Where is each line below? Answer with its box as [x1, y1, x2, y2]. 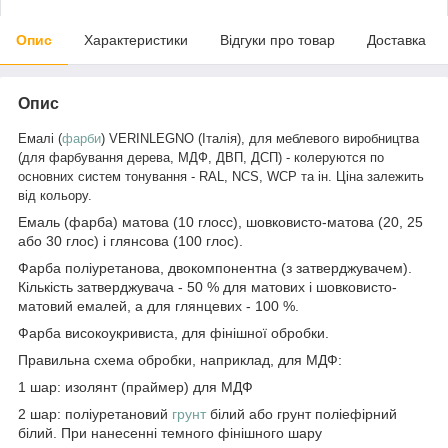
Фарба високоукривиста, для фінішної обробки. [18, 324, 329, 341]
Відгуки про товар [220, 31, 335, 48]
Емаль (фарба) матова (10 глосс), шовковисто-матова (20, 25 [18, 213, 423, 230]
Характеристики [84, 31, 188, 48]
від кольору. [18, 187, 92, 203]
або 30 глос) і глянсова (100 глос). [18, 232, 243, 249]
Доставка [367, 31, 426, 48]
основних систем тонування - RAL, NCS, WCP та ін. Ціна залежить [18, 168, 424, 184]
